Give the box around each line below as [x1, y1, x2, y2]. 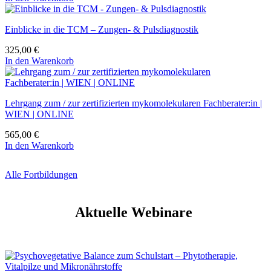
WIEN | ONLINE [5, 108, 74, 119]
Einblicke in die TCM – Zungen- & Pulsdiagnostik [5, 24, 198, 34]
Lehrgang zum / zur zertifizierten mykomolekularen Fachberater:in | [5, 97, 262, 108]
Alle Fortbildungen [5, 169, 77, 180]
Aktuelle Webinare [75, 204, 196, 220]
